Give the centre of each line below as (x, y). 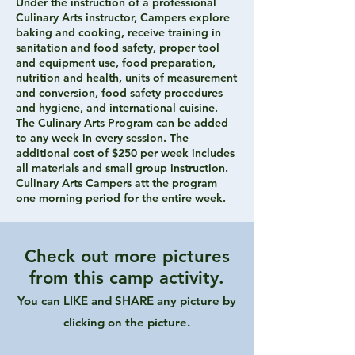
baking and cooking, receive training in (118, 32)
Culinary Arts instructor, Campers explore (123, 17)
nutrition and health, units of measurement (126, 78)
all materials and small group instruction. (122, 168)
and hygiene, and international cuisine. (117, 108)
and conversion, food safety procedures (119, 93)
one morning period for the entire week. (121, 198)
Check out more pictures (127, 256)
